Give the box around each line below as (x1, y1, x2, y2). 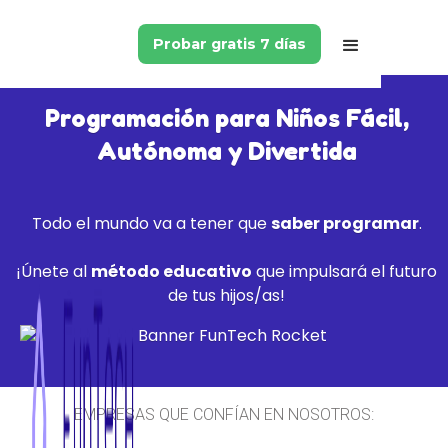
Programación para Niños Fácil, (44, 103, 409, 133)
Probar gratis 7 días (153, 35, 307, 53)
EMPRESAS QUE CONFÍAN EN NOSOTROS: (74, 405, 374, 424)
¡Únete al (16, 260, 91, 283)
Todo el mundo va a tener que (31, 212, 271, 235)
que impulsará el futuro (252, 260, 437, 283)
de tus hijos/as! (168, 284, 285, 307)
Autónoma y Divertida (96, 136, 357, 166)
